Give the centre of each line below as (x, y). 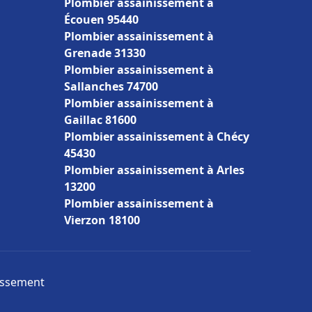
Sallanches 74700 (111, 86)
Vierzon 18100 (102, 220)
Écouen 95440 (101, 19)
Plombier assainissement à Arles (154, 170)
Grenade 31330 (105, 53)
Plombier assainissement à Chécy (157, 136)
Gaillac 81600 (100, 120)
